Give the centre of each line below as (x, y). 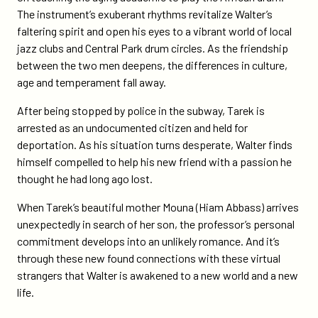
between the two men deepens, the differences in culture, (152, 65)
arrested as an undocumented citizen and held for (132, 127)
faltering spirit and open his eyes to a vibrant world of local (154, 31)
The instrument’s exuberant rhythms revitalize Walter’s (145, 14)
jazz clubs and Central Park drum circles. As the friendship (153, 48)
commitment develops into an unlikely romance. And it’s (148, 241)
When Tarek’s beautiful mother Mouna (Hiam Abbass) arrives (158, 207)
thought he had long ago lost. (85, 179)
